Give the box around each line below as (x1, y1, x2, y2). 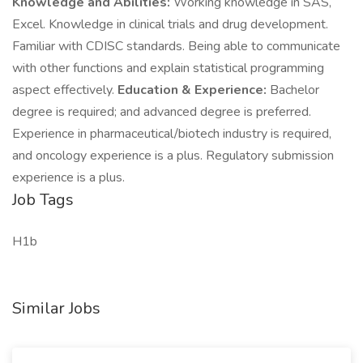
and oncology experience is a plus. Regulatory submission (12, 147, 334, 164)
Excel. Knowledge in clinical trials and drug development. (12, 15, 328, 33)
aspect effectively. (12, 81, 117, 99)
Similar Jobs (12, 297, 100, 319)
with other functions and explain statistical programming (12, 59, 324, 77)
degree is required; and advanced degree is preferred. (12, 103, 311, 121)
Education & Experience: (117, 81, 267, 99)
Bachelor (267, 81, 319, 99)
